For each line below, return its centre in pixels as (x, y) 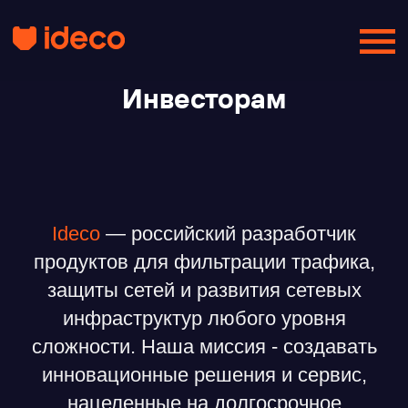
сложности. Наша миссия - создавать (204, 347)
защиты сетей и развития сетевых (204, 290)
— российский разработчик (228, 234)
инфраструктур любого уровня (204, 318)
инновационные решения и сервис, (204, 375)
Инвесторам (204, 98)
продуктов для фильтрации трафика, (204, 262)
